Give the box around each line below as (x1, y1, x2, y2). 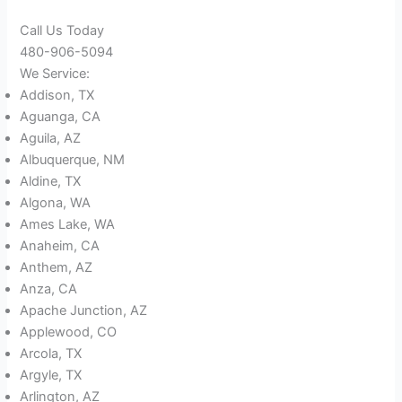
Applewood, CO (20, 324, 118, 341)
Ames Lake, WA (20, 216, 116, 233)
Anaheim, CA (20, 238, 100, 255)
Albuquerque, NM (20, 152, 126, 169)
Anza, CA (20, 281, 78, 298)
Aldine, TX (20, 173, 82, 190)
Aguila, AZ (20, 130, 82, 147)
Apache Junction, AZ (20, 302, 148, 319)
